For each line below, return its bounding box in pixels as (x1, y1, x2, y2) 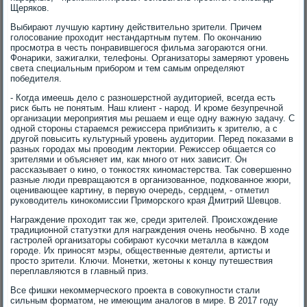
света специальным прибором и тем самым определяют (10, 63, 245, 73)
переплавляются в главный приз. (10, 266, 149, 276)
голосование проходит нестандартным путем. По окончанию (10, 32, 262, 42)
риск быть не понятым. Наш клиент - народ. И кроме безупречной (10, 103, 284, 113)
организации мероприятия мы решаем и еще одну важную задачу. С (10, 113, 295, 123)
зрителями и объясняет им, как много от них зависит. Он (10, 154, 247, 164)
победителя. (10, 73, 62, 84)
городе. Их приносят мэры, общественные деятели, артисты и (10, 245, 271, 256)
